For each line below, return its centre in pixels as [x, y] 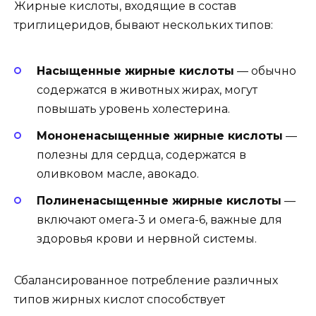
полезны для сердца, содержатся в [141, 155]
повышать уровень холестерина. [133, 109]
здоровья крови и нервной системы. [147, 239]
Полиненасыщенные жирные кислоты [159, 201]
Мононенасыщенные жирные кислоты [160, 136]
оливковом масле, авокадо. [118, 174]
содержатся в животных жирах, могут [147, 90]
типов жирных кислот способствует [120, 300]
